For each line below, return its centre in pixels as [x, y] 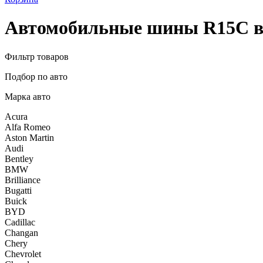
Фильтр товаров [37, 56]
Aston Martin [29, 137]
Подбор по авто [36, 76]
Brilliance [23, 180]
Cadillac [20, 222]
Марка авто [28, 96]
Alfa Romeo [28, 127]
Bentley [19, 159]
